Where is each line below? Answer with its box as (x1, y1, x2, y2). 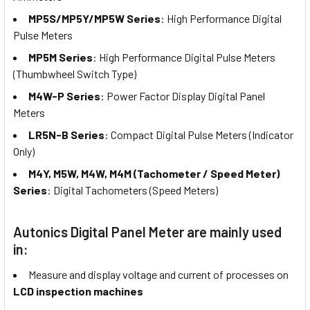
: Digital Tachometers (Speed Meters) (47, 183, 218, 197)
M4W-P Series (28, 89, 100, 103)
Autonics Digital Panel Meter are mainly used (13, 224, 282, 241)
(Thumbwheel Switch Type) (13, 67, 136, 81)
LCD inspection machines (13, 284, 143, 298)
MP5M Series (28, 51, 93, 64)
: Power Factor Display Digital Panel (100, 89, 265, 103)
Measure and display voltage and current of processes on (28, 268, 289, 282)
